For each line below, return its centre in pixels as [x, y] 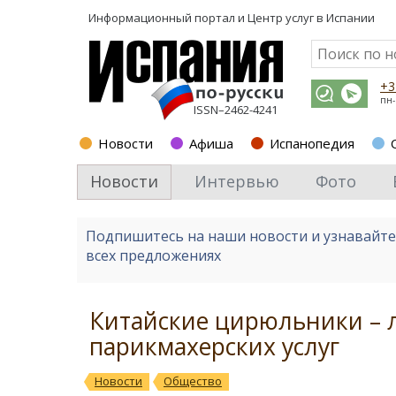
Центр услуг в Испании [311, 18]
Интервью [237, 181]
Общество [193, 381]
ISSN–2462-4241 [236, 110]
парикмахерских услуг [214, 346]
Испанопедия [312, 143]
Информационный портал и [168, 18]
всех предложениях [153, 255]
